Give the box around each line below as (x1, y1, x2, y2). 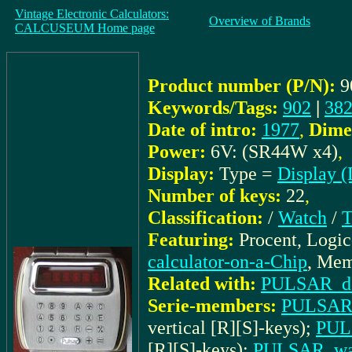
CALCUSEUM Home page (15, 21, 155, 35)
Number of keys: (148, 185, 281, 206)
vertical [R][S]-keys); (148, 317, 316, 338)
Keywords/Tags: (148, 97, 278, 118)
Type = (219, 163, 277, 184)
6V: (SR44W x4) (211, 141, 338, 162)
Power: (148, 141, 206, 162)
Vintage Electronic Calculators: (15, 7, 169, 20)
